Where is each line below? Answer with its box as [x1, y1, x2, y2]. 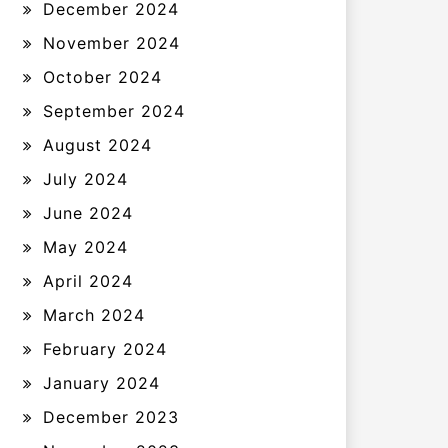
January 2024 [43, 373, 160, 393]
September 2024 [43, 101, 185, 121]
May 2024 [43, 237, 128, 257]
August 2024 [43, 135, 152, 155]
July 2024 [43, 169, 128, 189]
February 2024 [43, 339, 167, 359]
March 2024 [43, 305, 145, 325]
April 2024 [43, 271, 133, 291]
